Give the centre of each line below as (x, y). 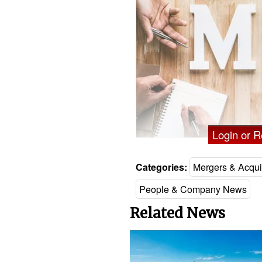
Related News (177, 213)
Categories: (161, 167)
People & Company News (193, 189)
